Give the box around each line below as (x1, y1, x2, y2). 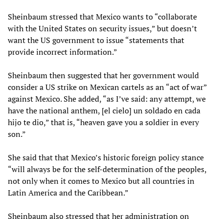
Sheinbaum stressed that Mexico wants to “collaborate (8, 11, 197, 22)
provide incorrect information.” (8, 46, 121, 57)
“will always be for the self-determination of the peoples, (8, 163, 206, 175)
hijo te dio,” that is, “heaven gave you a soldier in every (8, 116, 199, 128)
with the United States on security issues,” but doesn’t (8, 22, 197, 34)
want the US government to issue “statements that (8, 34, 184, 45)
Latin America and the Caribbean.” (8, 187, 129, 198)
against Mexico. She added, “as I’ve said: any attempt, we (8, 93, 206, 104)
